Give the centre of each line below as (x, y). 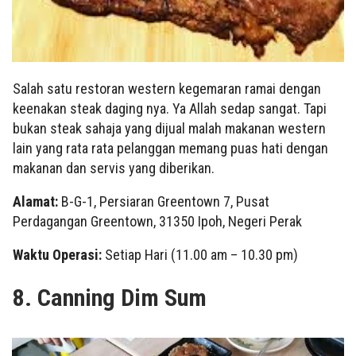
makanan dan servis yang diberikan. (115, 168)
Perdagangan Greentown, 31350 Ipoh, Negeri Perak (157, 221)
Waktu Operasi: (59, 254)
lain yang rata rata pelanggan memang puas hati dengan (170, 148)
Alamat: (37, 201)
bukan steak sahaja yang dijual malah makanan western (169, 128)
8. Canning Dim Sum (110, 297)
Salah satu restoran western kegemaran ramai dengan (167, 88)
